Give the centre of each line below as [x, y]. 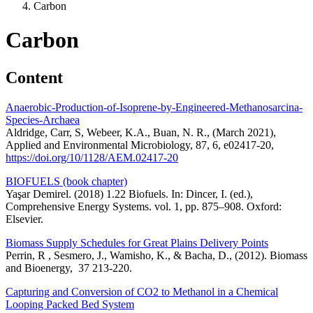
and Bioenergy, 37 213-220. [69, 268]
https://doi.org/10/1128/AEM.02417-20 [92, 157]
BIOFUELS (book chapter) [66, 181]
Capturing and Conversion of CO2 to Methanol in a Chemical [142, 291]
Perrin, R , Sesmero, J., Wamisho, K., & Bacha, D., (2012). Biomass [156, 255]
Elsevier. [24, 219]
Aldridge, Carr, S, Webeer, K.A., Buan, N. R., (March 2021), [141, 132]
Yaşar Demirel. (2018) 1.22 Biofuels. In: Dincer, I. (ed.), [129, 194]
